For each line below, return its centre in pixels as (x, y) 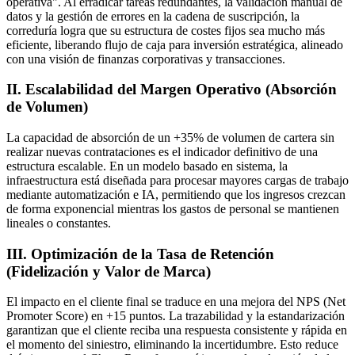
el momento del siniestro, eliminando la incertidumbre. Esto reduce (172, 345)
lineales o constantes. (59, 223)
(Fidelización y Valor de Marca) (109, 271)
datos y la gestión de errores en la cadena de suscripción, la (153, 16)
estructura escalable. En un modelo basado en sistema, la (147, 166)
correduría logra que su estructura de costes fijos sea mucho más (166, 30)
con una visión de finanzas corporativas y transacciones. (146, 59)
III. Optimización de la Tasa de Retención (140, 254)
